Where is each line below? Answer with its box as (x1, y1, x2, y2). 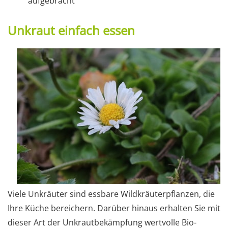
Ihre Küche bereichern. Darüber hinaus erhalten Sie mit (8, 202, 220, 214)
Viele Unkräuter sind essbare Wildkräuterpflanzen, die (8, 188, 215, 199)
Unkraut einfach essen (8, 21, 135, 39)
